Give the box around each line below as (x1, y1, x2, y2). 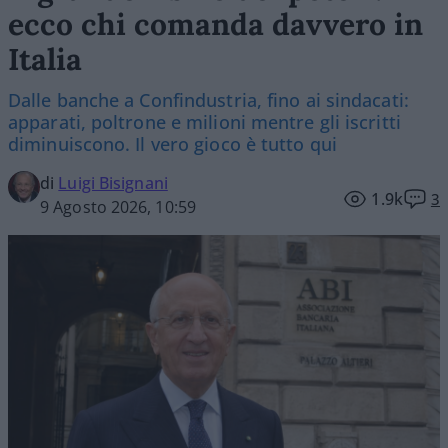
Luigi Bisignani (58, 171, 168, 194)
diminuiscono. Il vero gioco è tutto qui (8, 131, 337, 156)
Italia (8, 39, 82, 78)
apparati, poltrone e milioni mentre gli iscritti (8, 109, 401, 134)
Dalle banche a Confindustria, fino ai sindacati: (8, 87, 409, 112)
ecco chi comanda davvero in (8, 4, 423, 43)
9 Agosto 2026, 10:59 (40, 195, 196, 218)
